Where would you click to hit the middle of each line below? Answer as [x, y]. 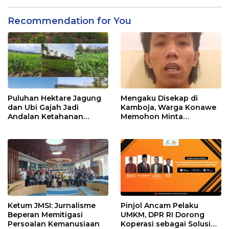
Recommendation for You [70, 21]
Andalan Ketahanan [45, 117]
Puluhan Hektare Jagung [54, 98]
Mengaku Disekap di [159, 98]
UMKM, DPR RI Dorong [163, 214]
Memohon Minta [152, 117]
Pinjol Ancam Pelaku [159, 205]
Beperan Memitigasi [45, 214]
